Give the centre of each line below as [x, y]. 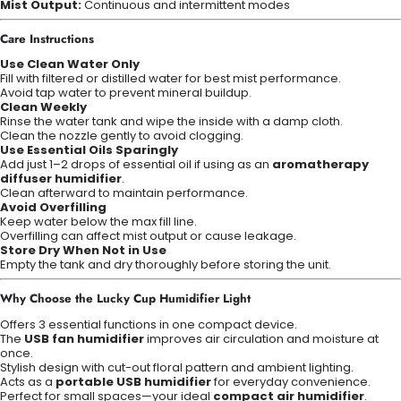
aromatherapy [320, 165]
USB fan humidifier [84, 338]
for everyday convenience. [291, 381]
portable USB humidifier [133, 381]
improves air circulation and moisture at [261, 338]
